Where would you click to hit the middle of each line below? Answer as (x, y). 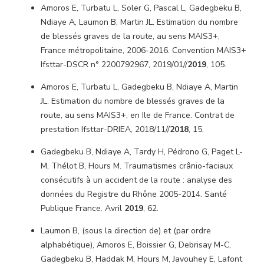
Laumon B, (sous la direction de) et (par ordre (126, 231)
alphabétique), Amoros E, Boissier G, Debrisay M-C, (136, 245)
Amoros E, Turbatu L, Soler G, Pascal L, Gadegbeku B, (141, 8)
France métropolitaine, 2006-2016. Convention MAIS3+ (143, 50)
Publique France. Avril (82, 208)
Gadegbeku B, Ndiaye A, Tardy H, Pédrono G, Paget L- (142, 152)
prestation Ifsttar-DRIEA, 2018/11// (105, 129)
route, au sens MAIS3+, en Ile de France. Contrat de (138, 115)
